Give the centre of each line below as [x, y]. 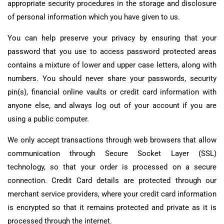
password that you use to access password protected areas [112, 52]
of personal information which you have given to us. [94, 17]
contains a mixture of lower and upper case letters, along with [112, 65]
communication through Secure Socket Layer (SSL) [112, 153]
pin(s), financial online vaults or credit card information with [112, 92]
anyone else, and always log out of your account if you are [112, 106]
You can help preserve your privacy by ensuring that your [112, 38]
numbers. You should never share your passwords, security [112, 79]
